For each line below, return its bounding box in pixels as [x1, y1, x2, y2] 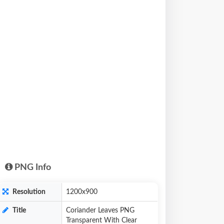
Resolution [11, 188, 45, 195]
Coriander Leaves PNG [66, 207, 134, 214]
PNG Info [12, 163, 51, 172]
